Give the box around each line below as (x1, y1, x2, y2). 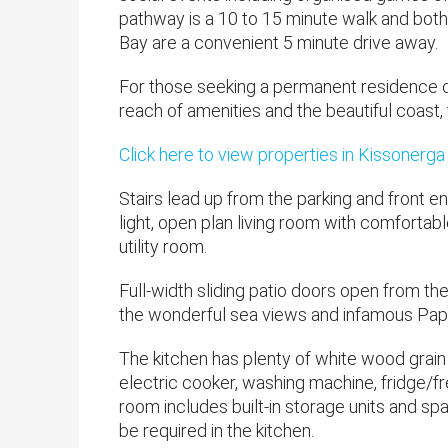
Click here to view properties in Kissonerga (119, 144, 445, 166)
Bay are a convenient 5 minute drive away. (119, 32, 438, 54)
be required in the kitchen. (119, 420, 314, 442)
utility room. (119, 236, 207, 258)
